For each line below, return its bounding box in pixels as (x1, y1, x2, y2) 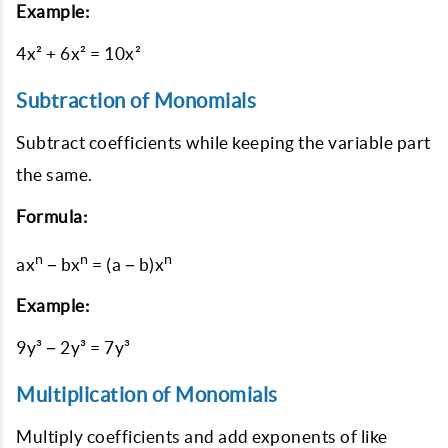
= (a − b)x (88, 254, 164, 274)
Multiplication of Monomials (16, 383, 278, 407)
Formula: (16, 206, 87, 226)
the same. (16, 164, 93, 184)
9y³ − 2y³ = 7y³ (16, 338, 131, 358)
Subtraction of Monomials (16, 88, 256, 112)
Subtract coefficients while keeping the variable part (16, 132, 431, 152)
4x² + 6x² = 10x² (16, 43, 141, 63)
